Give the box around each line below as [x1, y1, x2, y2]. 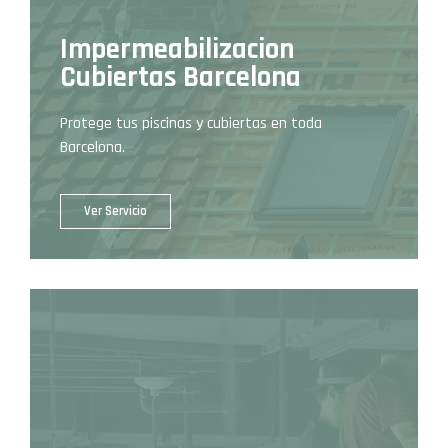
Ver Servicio [83, 203, 147, 220]
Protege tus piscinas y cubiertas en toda [60, 112, 322, 134]
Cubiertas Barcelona [60, 58, 301, 96]
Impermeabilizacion [60, 30, 294, 68]
